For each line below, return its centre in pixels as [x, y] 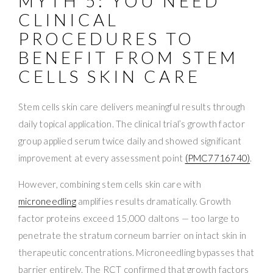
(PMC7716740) [218, 158]
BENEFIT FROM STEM [128, 57]
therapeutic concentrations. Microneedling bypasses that [136, 252]
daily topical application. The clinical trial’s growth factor [132, 123]
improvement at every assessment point [102, 158]
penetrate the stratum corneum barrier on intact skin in [133, 235]
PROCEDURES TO [107, 38]
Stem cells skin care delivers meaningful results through [132, 106]
